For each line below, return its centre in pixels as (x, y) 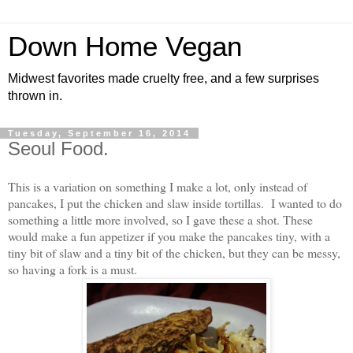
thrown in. (35, 96)
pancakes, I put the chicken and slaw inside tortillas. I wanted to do (175, 203)
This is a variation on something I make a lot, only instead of (158, 186)
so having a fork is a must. (72, 269)
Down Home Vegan (125, 46)
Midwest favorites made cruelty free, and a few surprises (163, 78)
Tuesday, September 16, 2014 (99, 133)
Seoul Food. (58, 149)
